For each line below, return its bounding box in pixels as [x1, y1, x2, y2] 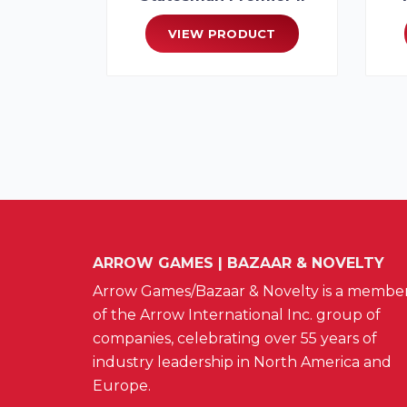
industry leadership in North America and [93, 352, 392, 371]
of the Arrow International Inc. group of [93, 305, 381, 323]
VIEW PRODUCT [168, 25, 276, 41]
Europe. [93, 376, 151, 394]
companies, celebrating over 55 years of [93, 329, 377, 347]
